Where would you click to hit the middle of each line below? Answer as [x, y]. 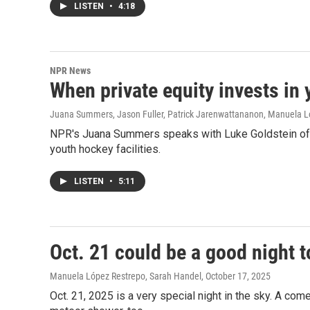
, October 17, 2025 [236, 276]
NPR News [70, 71]
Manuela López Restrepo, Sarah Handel [126, 276]
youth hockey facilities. [105, 149]
